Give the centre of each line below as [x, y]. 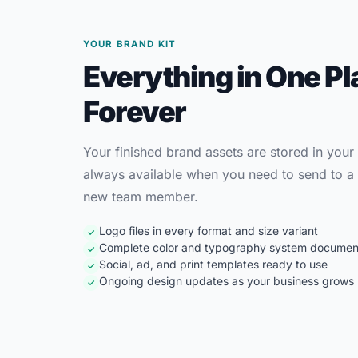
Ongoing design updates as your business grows [227, 281]
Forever [135, 112]
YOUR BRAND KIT [130, 44]
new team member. [141, 197]
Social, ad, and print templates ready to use [213, 264]
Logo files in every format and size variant [209, 231]
